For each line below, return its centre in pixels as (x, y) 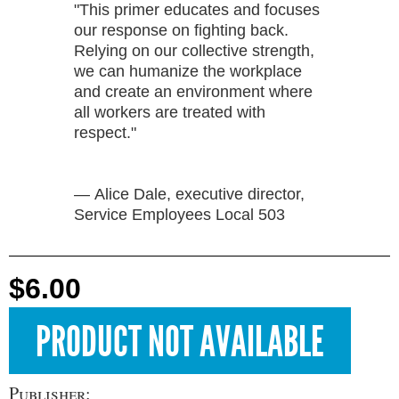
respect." (105, 132)
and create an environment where (193, 91)
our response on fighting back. (181, 30)
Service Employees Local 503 (179, 214)
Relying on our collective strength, (194, 50)
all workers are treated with (170, 112)
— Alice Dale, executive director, (189, 194)
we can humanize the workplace (188, 71)
